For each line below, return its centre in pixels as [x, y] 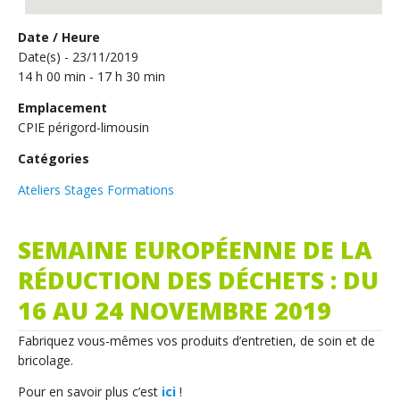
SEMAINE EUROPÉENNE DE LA [195, 250]
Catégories [54, 159]
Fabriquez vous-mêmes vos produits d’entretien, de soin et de [196, 341]
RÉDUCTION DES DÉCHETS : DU [198, 280]
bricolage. [46, 361]
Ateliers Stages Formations [96, 190]
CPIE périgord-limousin [83, 128]
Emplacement [62, 108]
